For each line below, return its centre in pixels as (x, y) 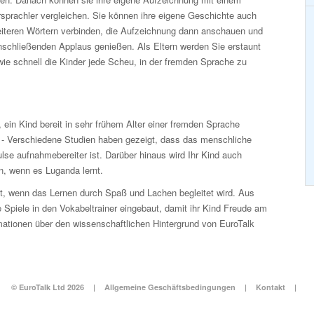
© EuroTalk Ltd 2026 (47, 287)
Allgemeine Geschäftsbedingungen (170, 287)
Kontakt (270, 287)
